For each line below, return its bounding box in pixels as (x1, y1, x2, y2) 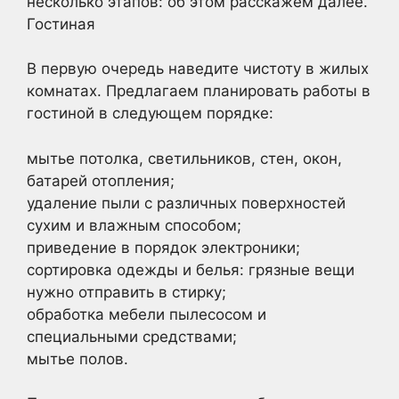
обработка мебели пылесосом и (27, 305, 266, 323)
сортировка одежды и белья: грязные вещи (27, 260, 354, 279)
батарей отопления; (27, 171, 175, 190)
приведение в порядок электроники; (27, 238, 300, 256)
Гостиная (27, 14, 95, 33)
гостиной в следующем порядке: (27, 104, 273, 122)
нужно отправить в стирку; (27, 282, 226, 301)
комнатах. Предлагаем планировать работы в (27, 82, 370, 100)
